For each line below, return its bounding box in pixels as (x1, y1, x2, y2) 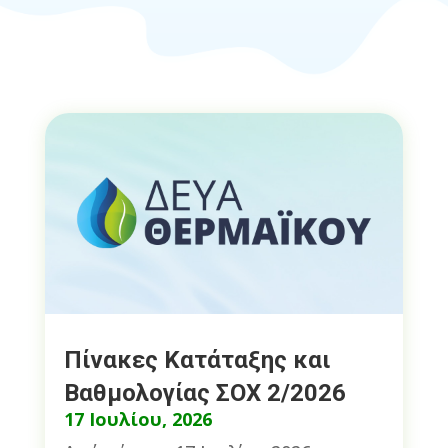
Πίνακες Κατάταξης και (63, 346, 330, 375)
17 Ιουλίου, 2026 (63, 407, 212, 432)
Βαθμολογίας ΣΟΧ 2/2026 (63, 379, 346, 408)
